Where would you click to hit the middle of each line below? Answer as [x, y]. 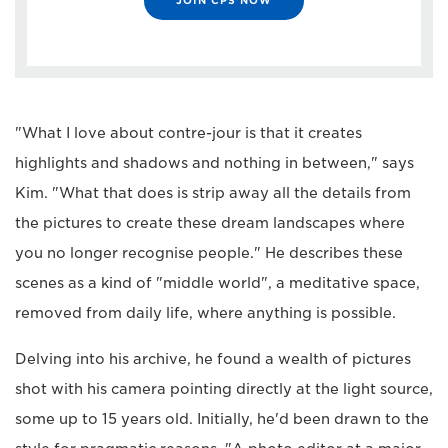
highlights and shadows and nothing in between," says [214, 162]
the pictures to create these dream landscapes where [210, 222]
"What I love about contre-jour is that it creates [188, 132]
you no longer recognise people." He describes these [209, 252]
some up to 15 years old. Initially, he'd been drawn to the [222, 418]
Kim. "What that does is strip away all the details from [213, 192]
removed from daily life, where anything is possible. [205, 312]
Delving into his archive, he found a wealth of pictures [213, 358]
